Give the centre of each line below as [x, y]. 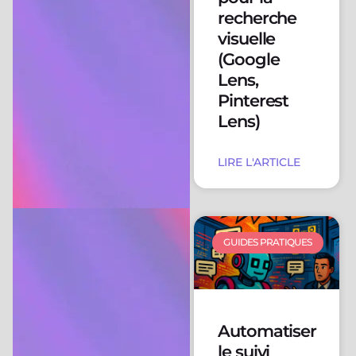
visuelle [246, 39]
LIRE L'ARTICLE [259, 163]
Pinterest [253, 101]
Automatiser [267, 331]
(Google [248, 60]
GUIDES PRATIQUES [268, 242]
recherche [257, 18]
